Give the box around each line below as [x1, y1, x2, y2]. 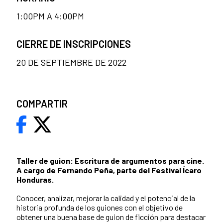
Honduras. [16, 175, 54, 185]
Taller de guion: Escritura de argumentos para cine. [16, 156, 204, 166]
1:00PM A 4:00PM [16, 10, 84, 22]
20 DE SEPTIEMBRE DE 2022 [16, 57, 126, 68]
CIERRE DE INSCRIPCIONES [16, 38, 131, 50]
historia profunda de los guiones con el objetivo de [16, 203, 183, 213]
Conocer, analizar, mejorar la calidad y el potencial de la [16, 193, 195, 203]
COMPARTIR [16, 98, 68, 110]
